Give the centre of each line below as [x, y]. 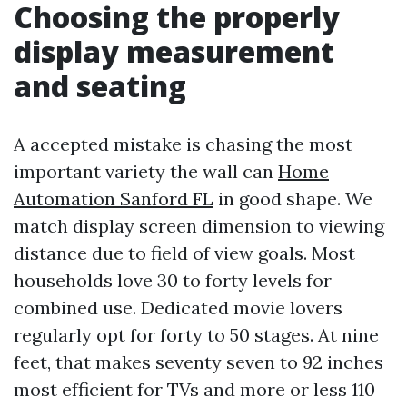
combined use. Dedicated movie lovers [178, 308]
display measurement [174, 51]
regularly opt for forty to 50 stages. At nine [196, 335]
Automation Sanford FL [114, 199]
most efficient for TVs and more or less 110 [194, 389]
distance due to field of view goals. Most [184, 253]
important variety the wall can [146, 171]
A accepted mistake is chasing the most [183, 144]
